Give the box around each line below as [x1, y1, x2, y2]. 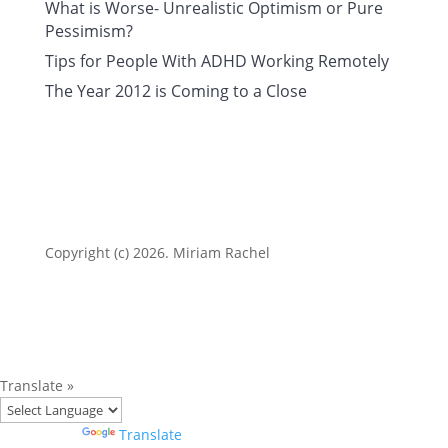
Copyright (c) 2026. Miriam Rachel [44, 243, 270, 262]
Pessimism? [44, 20, 133, 42]
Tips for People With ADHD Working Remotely [44, 50, 389, 72]
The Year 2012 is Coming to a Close [44, 80, 307, 102]
